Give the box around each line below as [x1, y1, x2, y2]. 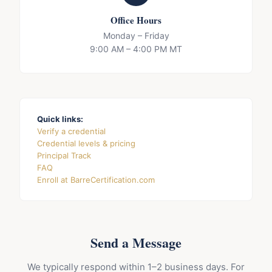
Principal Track [37, 151, 91, 160]
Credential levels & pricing [37, 138, 135, 148]
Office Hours [110, 13, 161, 27]
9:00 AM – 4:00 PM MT [90, 44, 182, 54]
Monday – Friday [103, 30, 169, 41]
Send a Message [90, 233, 182, 253]
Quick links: [37, 114, 83, 124]
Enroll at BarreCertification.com [37, 175, 155, 185]
